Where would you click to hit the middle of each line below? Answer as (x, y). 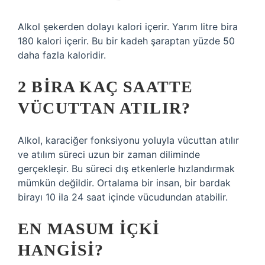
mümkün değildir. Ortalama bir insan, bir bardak (124, 183)
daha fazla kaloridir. (62, 55)
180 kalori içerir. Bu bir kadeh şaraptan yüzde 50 (126, 41)
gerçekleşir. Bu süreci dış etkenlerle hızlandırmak (126, 169)
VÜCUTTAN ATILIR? (104, 108)
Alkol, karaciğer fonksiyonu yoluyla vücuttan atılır (128, 140)
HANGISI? (61, 250)
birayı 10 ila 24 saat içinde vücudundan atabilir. (123, 197)
